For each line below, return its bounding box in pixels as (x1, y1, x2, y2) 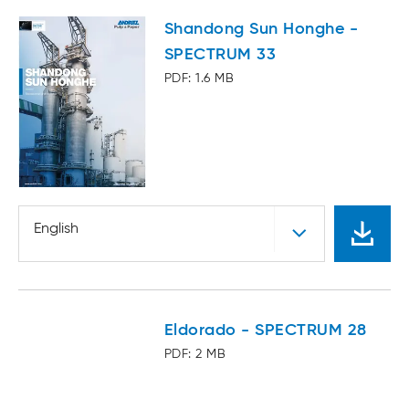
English (34, 222, 79, 237)
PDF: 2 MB (164, 348, 226, 362)
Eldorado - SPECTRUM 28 (164, 322, 367, 340)
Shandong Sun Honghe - (164, 21, 359, 38)
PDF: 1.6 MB (164, 72, 235, 86)
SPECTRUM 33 (164, 47, 277, 64)
